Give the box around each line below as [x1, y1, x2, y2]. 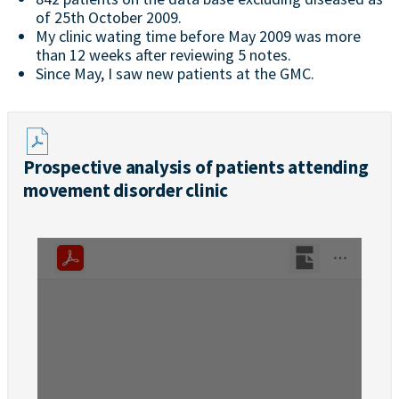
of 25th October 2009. [36, 7, 182, 28]
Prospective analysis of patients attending [23, 155, 369, 179]
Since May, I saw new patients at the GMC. [36, 63, 314, 84]
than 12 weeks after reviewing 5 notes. [36, 45, 291, 65]
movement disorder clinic [23, 178, 229, 202]
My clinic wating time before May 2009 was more [36, 26, 361, 46]
